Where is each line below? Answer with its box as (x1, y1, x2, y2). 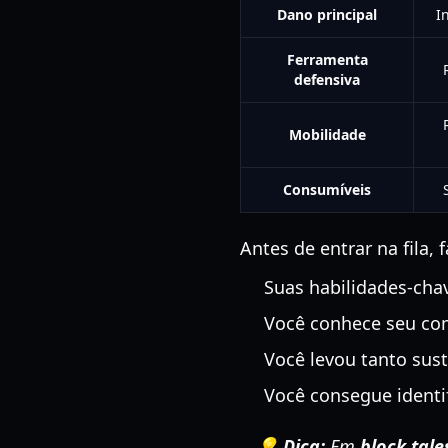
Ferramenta (286, 50, 368, 69)
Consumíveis (283, 180, 371, 199)
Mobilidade (288, 125, 366, 144)
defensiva (294, 70, 360, 89)
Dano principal (277, 5, 377, 24)
